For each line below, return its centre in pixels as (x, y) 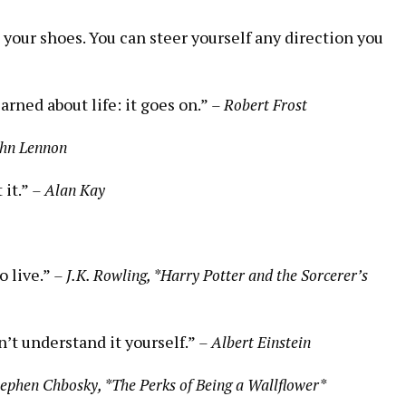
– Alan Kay (68, 189)
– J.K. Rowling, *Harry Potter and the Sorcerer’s (211, 275)
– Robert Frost (259, 104)
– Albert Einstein (255, 342)
